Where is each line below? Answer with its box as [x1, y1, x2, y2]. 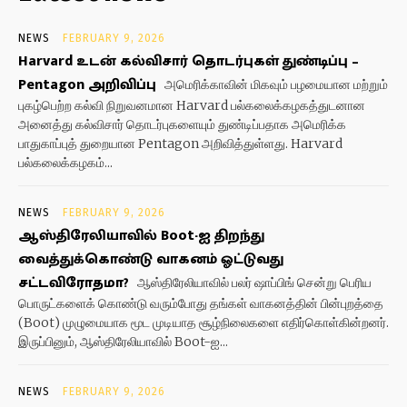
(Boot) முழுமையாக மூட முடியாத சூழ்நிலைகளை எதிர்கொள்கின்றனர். [18, 314, 389, 331]
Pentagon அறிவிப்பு [18, 73, 156, 97]
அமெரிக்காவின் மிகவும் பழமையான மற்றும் [162, 76, 388, 93]
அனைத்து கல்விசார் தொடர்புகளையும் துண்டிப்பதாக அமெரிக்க [18, 116, 346, 133]
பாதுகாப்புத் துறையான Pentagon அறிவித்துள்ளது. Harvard [18, 135, 342, 152]
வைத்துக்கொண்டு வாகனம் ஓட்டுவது [18, 247, 283, 272]
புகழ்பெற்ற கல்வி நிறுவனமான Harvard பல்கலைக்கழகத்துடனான [18, 97, 365, 114]
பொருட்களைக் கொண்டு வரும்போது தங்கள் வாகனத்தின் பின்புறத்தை [18, 295, 383, 312]
